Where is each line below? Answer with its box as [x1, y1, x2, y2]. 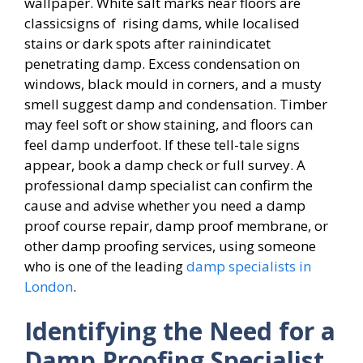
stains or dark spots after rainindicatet [24, 33, 271, 53]
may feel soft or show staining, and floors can [24, 114, 313, 134]
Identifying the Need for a [24, 314, 335, 348]
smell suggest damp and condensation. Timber [24, 94, 327, 113]
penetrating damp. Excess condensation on [24, 53, 300, 73]
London [24, 276, 73, 296]
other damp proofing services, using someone [24, 236, 316, 255]
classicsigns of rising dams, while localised [24, 13, 300, 32]
